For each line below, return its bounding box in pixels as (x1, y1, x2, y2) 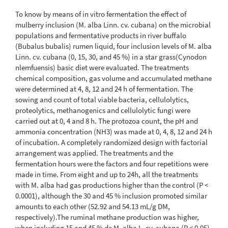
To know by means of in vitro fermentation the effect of (15, 9, 186, 19)
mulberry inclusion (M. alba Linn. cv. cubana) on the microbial (15, 19, 211, 30)
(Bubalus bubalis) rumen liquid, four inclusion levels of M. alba (15, 41, 212, 51)
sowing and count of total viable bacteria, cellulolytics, (15, 94, 189, 104)
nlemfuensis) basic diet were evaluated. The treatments (15, 62, 189, 72)
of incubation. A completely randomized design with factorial (15, 137, 208, 147)
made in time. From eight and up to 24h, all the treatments (15, 169, 198, 179)
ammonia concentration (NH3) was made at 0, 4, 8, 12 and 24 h (15, 126, 212, 136)
